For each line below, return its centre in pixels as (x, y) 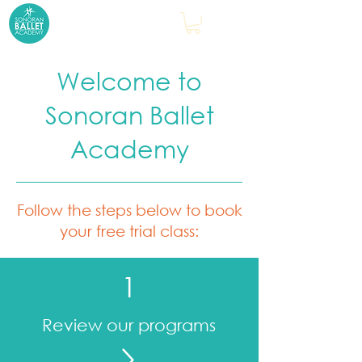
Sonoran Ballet (129, 114)
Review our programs (129, 324)
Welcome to (129, 80)
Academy (129, 148)
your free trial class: (129, 230)
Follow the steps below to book (129, 209)
